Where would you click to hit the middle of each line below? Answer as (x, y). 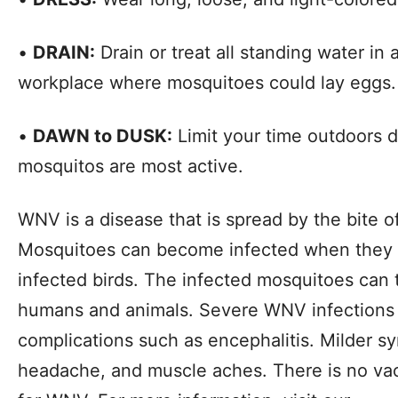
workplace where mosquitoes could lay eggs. (207, 83)
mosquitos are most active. (131, 167)
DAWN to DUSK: (103, 136)
